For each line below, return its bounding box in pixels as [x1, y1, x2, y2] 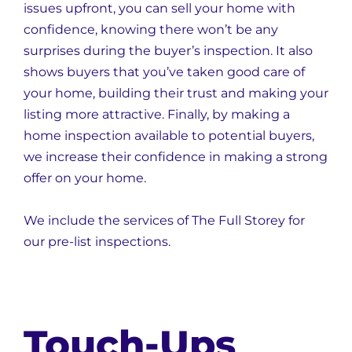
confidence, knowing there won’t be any [24, 22, 278, 37]
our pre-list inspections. [24, 234, 170, 249]
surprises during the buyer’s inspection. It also [24, 43, 313, 58]
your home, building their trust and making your [24, 86, 328, 101]
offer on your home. [24, 170, 146, 185]
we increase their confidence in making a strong [24, 149, 328, 164]
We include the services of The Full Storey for [24, 213, 305, 228]
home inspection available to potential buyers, [24, 128, 314, 143]
